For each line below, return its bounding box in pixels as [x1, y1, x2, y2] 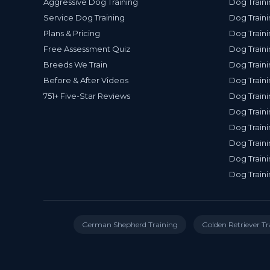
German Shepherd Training [81, 220, 178, 229]
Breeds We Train [43, 60, 107, 69]
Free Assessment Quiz [43, 44, 130, 54]
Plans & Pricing [43, 28, 100, 38]
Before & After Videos [43, 75, 128, 85]
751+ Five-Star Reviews [43, 91, 130, 101]
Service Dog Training [43, 13, 125, 22]
